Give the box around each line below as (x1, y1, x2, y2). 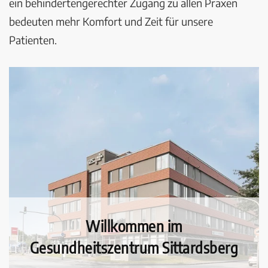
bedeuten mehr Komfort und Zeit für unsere (9, 14, 213, 28)
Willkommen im (86, 216, 182, 236)
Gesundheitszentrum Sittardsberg (29, 237, 239, 257)
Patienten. (9, 33, 57, 47)
